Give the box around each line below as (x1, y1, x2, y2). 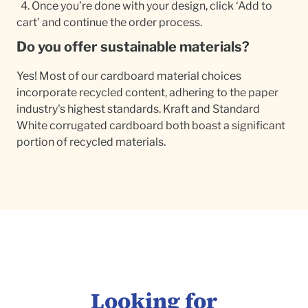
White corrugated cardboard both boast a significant (16, 118, 285, 132)
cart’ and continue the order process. (16, 15, 202, 29)
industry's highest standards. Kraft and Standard (16, 102, 260, 115)
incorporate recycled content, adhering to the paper (16, 85, 278, 99)
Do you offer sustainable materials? (16, 38, 250, 55)
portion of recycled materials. (16, 135, 166, 148)
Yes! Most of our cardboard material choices (16, 69, 241, 82)
